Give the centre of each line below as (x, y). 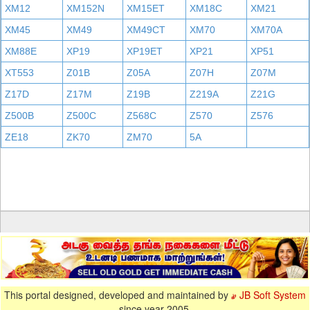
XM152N (85, 8)
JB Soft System (272, 295)
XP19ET (145, 51)
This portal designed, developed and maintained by (117, 295)
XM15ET (146, 8)
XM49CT (146, 30)
